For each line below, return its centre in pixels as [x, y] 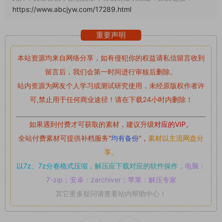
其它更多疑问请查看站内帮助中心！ [111, 194]
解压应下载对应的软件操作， [140, 166]
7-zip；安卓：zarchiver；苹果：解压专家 [111, 180]
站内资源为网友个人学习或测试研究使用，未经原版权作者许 [111, 85]
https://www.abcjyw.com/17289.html [72, 9]
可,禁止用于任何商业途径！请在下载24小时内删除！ [111, 99]
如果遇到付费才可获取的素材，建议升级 [92, 124]
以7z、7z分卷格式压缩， [55, 166]
